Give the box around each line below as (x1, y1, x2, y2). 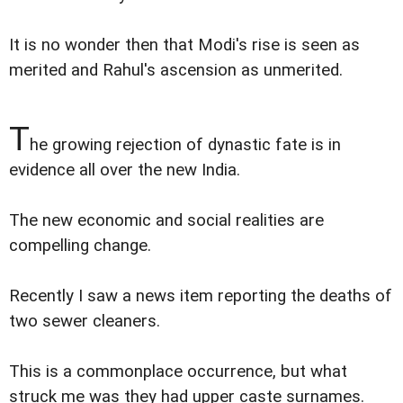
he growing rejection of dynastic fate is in (30, 134, 341, 155)
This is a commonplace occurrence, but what (9, 361, 347, 381)
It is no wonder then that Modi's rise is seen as (9, 34, 360, 55)
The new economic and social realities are (9, 210, 324, 230)
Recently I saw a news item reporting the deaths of (9, 285, 392, 306)
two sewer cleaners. (9, 310, 160, 331)
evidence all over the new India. (9, 159, 240, 180)
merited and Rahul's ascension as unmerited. (9, 59, 343, 80)
